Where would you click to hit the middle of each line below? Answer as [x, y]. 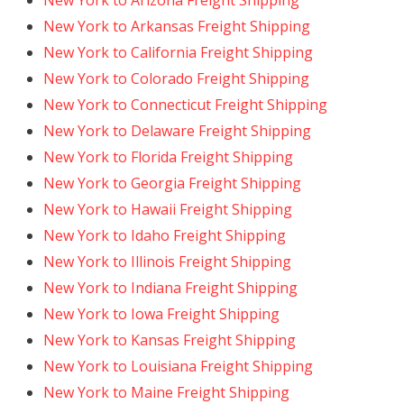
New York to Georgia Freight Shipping [172, 183]
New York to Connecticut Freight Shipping [185, 105]
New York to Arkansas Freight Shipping [177, 26]
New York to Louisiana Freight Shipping [178, 366]
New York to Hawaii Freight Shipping [168, 209]
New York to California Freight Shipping [178, 52]
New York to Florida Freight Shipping [168, 157]
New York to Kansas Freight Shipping [170, 340]
